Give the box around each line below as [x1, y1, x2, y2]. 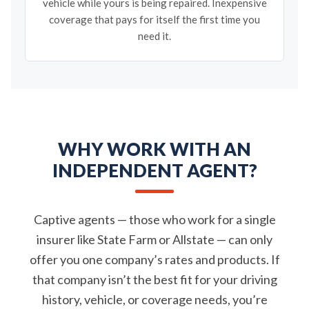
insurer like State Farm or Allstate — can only [37, 232, 272, 247]
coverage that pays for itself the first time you [49, 13, 260, 26]
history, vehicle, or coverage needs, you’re [41, 292, 268, 307]
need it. [138, 30, 171, 42]
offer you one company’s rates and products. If [29, 252, 280, 267]
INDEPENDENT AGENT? [52, 159, 257, 181]
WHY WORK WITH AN [58, 138, 251, 160]
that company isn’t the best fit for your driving [32, 272, 277, 287]
